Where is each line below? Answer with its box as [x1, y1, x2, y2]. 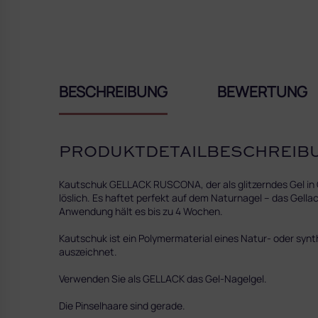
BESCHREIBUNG [59, 82, 168, 102]
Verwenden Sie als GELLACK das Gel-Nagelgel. [59, 271, 267, 285]
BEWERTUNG [217, 82, 307, 102]
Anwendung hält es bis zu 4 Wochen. [59, 204, 223, 218]
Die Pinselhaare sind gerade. [59, 298, 185, 312]
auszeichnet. [59, 244, 117, 258]
